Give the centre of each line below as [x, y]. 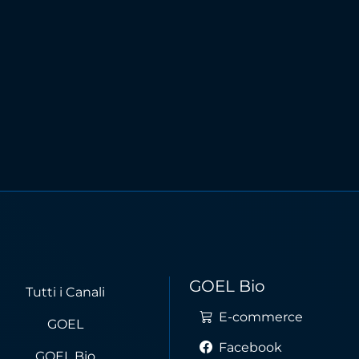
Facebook [249, 347]
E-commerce [259, 317]
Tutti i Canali [65, 292]
